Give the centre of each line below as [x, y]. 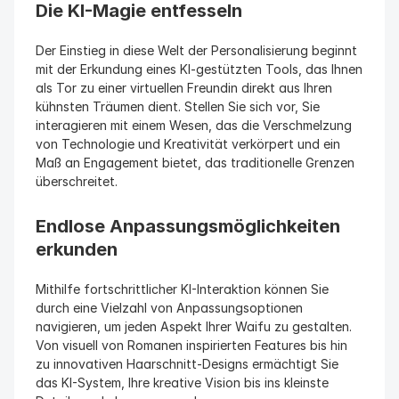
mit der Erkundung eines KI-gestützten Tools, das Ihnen [199, 69]
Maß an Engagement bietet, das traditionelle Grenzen [195, 163]
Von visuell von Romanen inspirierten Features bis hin [191, 345]
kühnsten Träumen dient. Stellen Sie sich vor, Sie [178, 106]
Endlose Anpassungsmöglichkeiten [188, 226]
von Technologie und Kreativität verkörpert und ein [188, 144]
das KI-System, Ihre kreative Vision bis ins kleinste [182, 383]
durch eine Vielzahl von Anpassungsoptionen [169, 308]
